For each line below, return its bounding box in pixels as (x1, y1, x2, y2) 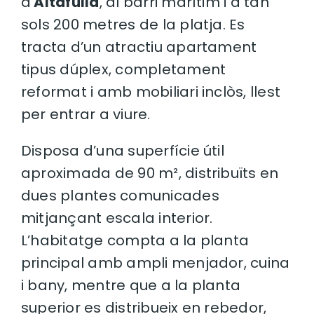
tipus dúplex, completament (21, 60, 226, 80)
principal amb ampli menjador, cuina (21, 253, 290, 273)
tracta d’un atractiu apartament (21, 37, 257, 57)
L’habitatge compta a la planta (21, 231, 250, 251)
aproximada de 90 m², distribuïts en (21, 163, 279, 184)
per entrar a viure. (21, 104, 151, 125)
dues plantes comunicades (21, 186, 219, 206)
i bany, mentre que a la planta (21, 275, 241, 296)
